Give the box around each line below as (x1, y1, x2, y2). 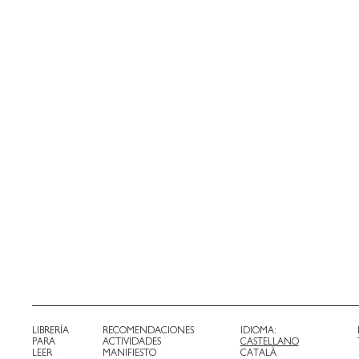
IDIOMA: (240, 325, 276, 335)
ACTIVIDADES (102, 336, 161, 346)
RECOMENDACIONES (102, 325, 194, 335)
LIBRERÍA (32, 325, 69, 335)
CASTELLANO (240, 336, 299, 346)
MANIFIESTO (102, 347, 156, 357)
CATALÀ (240, 347, 276, 357)
